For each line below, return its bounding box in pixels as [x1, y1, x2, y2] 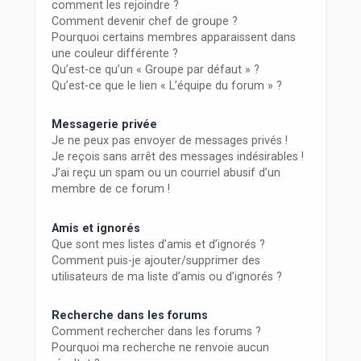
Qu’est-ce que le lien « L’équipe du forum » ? [51, 78, 282, 92]
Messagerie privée [51, 118, 157, 131]
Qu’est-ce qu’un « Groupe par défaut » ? [51, 62, 259, 76]
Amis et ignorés [51, 221, 140, 234]
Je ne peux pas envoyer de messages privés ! [51, 134, 288, 147]
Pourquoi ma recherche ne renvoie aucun [51, 341, 269, 355]
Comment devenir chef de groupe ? [51, 14, 238, 27]
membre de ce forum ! [51, 182, 170, 196]
